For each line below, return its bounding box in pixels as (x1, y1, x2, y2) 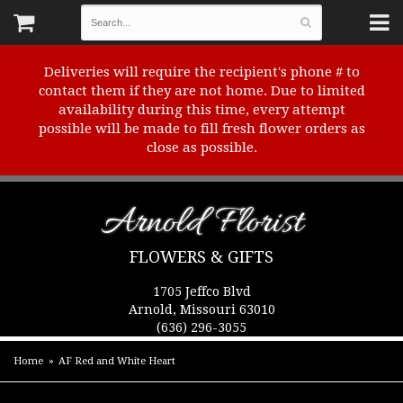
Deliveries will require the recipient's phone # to (43, 64, 360, 80)
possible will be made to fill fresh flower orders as (38, 121, 365, 137)
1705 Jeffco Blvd (152, 284, 251, 299)
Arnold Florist (101, 199, 302, 248)
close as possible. (146, 139, 257, 156)
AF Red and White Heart (58, 355, 176, 367)
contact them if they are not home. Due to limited (38, 83, 365, 99)
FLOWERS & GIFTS (130, 247, 273, 266)
